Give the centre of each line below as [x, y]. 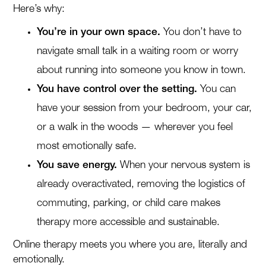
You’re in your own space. [99, 32]
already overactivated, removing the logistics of [141, 184]
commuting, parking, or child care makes [129, 203]
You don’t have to [201, 32]
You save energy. [77, 165]
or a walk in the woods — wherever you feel [135, 127]
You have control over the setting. [117, 89]
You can [217, 89]
